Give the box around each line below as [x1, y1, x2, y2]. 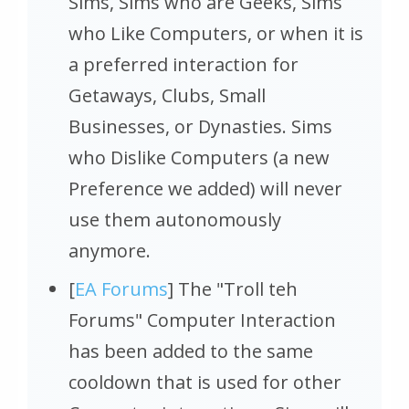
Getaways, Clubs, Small [68, 83, 266, 108]
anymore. [68, 238, 155, 263]
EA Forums [75, 277, 168, 301]
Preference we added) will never [68, 176, 342, 201]
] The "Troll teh [168, 277, 298, 301]
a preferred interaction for [68, 52, 299, 77]
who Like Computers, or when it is [68, 21, 363, 46]
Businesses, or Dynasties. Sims [68, 114, 332, 139]
